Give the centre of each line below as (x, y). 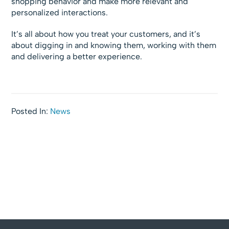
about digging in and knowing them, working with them (114, 45)
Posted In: (31, 111)
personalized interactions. (60, 13)
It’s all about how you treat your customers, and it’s (106, 34)
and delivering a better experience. (77, 57)
